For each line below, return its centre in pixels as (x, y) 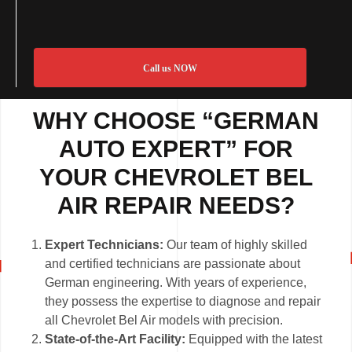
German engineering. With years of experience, (176, 283)
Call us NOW (170, 69)
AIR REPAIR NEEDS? (176, 206)
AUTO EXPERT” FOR (176, 149)
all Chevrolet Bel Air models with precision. (164, 321)
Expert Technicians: (104, 245)
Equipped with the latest (256, 339)
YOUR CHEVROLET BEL (176, 178)
